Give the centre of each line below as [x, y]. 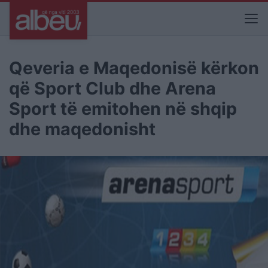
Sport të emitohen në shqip [123, 109]
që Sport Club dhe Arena [112, 88]
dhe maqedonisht [82, 129]
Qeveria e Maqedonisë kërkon [134, 68]
